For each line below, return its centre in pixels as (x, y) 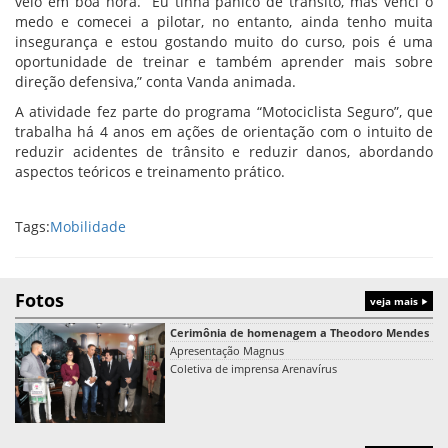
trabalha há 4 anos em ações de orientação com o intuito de (224, 131)
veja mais (395, 300)
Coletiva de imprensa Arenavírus (253, 368)
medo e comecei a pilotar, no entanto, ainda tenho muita (224, 21)
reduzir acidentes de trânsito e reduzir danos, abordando (224, 151)
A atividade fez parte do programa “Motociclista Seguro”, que (224, 111)
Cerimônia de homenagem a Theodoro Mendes (299, 332)
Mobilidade (88, 226)
